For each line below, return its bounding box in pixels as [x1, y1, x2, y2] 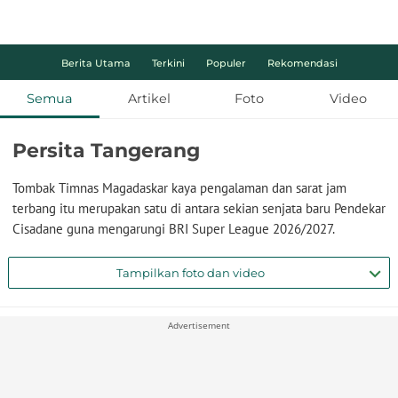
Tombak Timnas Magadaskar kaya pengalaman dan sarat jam [12, 179, 346, 196]
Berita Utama [60, 57, 131, 69]
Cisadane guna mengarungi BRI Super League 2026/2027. [12, 219, 335, 237]
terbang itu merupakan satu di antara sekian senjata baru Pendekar [12, 199, 386, 217]
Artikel [128, 90, 171, 107]
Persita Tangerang [12, 138, 200, 163]
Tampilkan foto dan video [115, 265, 265, 280]
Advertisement [167, 318, 230, 331]
